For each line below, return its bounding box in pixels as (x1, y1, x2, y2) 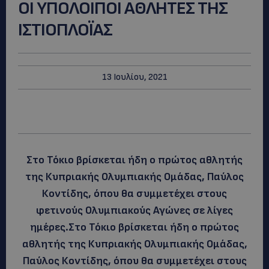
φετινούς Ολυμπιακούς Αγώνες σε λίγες (36, 204, 233, 217)
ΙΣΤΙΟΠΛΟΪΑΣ (18, 19, 112, 41)
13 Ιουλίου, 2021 (101, 71, 168, 83)
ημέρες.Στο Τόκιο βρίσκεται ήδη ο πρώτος (30, 221, 239, 234)
